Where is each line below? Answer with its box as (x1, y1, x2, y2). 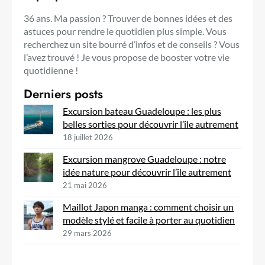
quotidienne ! (24, 64, 78, 76)
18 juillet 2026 (63, 132, 113, 142)
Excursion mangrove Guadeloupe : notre (63, 153, 226, 164)
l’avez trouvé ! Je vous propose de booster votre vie (24, 51, 230, 63)
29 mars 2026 (63, 228, 112, 238)
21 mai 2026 (63, 180, 107, 190)
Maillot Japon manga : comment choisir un (63, 201, 234, 212)
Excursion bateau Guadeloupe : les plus (63, 105, 221, 117)
